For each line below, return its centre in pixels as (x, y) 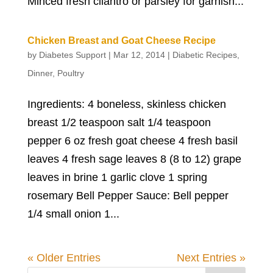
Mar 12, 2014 (139, 55)
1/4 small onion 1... (73, 214)
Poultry (70, 73)
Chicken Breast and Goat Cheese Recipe (121, 41)
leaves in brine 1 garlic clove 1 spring (117, 177)
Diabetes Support (72, 55)
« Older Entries (64, 258)
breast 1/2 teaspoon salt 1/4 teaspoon (119, 122)
